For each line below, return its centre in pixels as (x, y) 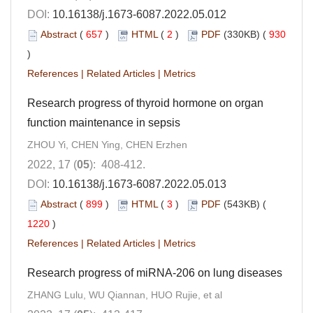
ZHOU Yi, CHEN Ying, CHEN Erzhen (107, 145)
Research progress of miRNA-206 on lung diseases (155, 273)
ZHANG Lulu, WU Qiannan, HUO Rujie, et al (125, 295)
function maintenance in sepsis (104, 123)
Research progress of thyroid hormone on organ (145, 103)
